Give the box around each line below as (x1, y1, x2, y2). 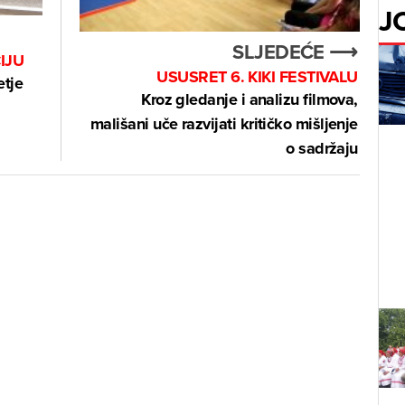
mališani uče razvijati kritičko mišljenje (90, 111, 358, 136)
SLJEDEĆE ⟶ (232, 36, 358, 66)
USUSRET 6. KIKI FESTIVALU (156, 64, 358, 89)
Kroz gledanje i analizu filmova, (141, 87, 358, 111)
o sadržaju (286, 136, 358, 160)
